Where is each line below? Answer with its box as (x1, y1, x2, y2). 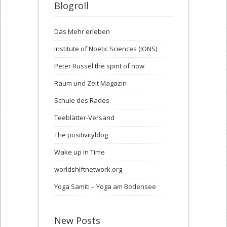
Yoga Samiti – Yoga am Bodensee (54, 182, 156, 192)
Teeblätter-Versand (54, 113, 115, 123)
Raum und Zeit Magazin (54, 79, 127, 88)
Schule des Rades (54, 96, 109, 105)
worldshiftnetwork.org (54, 165, 122, 174)
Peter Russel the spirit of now (54, 61, 144, 71)
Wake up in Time (54, 147, 105, 157)
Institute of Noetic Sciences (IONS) (54, 44, 157, 54)
